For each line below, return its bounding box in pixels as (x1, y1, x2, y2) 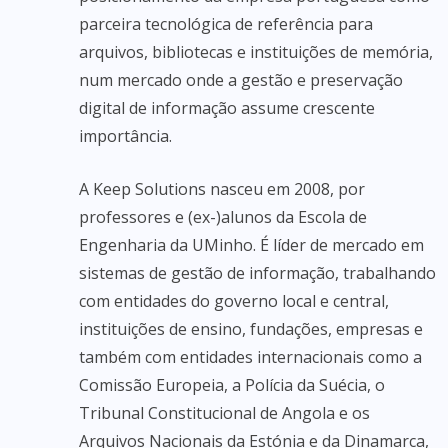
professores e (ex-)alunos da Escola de (79, 206, 367, 228)
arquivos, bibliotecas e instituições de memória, (79, 41, 433, 63)
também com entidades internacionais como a (79, 346, 422, 368)
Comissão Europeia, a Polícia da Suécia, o (79, 374, 385, 396)
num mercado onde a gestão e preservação (79, 69, 403, 91)
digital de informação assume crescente (79, 97, 375, 119)
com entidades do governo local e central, (79, 290, 389, 312)
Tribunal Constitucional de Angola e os (79, 402, 370, 424)
